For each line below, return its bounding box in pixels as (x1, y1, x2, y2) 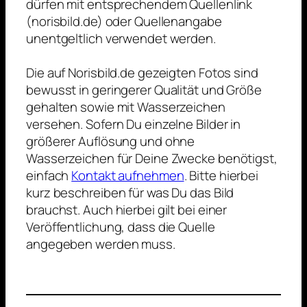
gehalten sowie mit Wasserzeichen (26, 98, 225, 116)
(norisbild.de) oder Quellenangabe (26, 12, 222, 31)
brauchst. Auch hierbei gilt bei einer (26, 201, 228, 219)
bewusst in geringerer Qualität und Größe (26, 81, 262, 99)
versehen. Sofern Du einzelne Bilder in (26, 115, 241, 134)
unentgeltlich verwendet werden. (26, 29, 216, 48)
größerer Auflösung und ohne (26, 132, 195, 151)
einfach (26, 167, 72, 185)
